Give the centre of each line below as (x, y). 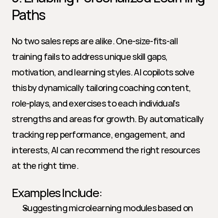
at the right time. (45, 165)
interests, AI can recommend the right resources (106, 150)
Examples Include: (57, 192)
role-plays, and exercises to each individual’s (95, 103)
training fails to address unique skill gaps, (90, 56)
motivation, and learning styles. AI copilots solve (103, 72)
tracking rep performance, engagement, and (98, 134)
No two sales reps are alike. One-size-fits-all (95, 41)
